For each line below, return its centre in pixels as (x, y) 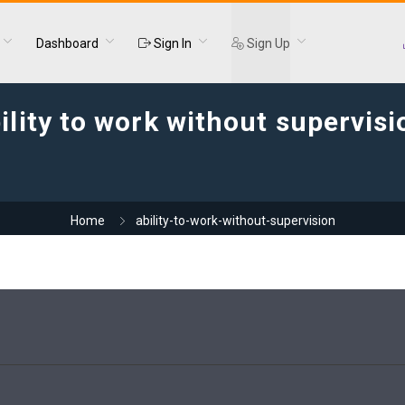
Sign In (171, 43)
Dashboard (67, 43)
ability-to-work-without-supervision (235, 221)
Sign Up (267, 43)
